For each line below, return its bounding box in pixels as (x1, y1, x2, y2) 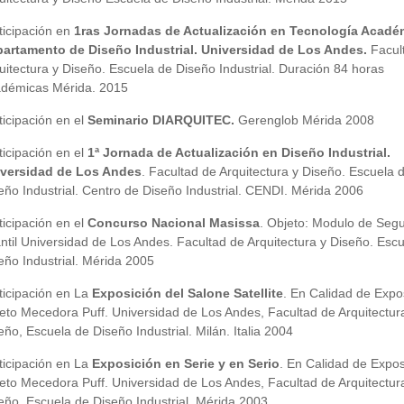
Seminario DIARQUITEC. (87, 113, 234, 127)
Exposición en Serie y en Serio (91, 356, 280, 371)
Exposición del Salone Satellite (91, 286, 283, 300)
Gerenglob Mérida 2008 (234, 113, 374, 127)
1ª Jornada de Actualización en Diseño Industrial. (87, 145, 390, 160)
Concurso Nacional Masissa (87, 216, 260, 230)
